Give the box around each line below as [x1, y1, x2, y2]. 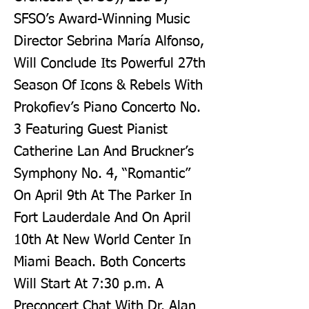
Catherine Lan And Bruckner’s [14, 145, 194, 159]
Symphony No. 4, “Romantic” [14, 167, 190, 181]
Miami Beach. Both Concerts [14, 255, 186, 269]
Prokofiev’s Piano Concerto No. [14, 101, 201, 114]
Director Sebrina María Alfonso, [14, 34, 204, 48]
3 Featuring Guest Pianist [14, 123, 168, 137]
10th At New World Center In [14, 233, 191, 247]
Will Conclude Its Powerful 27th [14, 57, 206, 70]
